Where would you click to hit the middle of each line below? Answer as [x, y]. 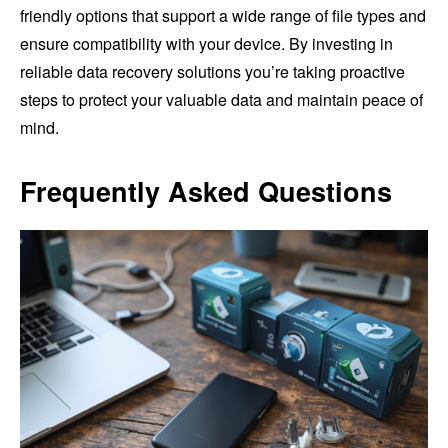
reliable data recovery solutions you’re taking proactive [212, 71]
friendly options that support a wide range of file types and [223, 15]
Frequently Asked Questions [206, 190]
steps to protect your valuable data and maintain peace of [221, 99]
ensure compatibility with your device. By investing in [206, 43]
